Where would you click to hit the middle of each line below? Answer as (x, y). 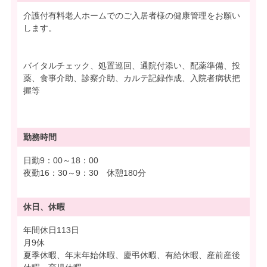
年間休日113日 (51, 230)
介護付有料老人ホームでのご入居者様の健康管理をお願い (132, 15)
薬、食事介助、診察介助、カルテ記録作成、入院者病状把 (132, 78)
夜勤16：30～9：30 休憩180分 (85, 173)
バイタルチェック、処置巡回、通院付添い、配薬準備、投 (132, 65)
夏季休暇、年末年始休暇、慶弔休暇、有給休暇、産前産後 (132, 255)
